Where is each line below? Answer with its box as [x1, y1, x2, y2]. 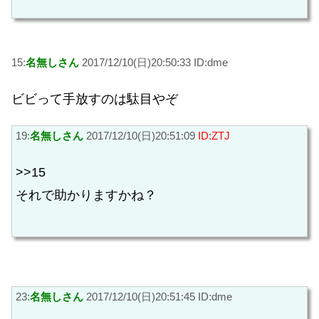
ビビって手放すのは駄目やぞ [11, 91, 178, 106]
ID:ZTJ [198, 130, 230, 142]
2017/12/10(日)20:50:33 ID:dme [79, 56, 228, 69]
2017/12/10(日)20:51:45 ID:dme [83, 290, 232, 303]
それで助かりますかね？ [16, 187, 157, 202]
